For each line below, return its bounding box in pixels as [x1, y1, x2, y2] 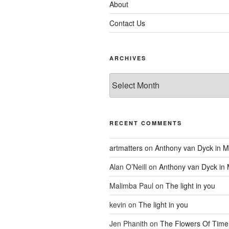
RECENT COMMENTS [109, 119, 182, 127]
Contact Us [109, 17, 145, 28]
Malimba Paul [109, 180, 153, 191]
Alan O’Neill [109, 161, 147, 172]
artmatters [109, 142, 143, 153]
